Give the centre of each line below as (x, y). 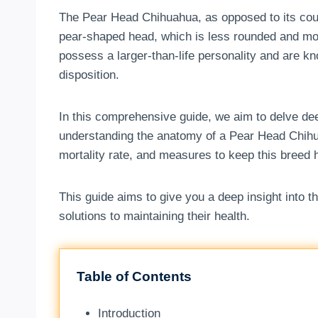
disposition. (89, 75)
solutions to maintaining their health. (154, 216)
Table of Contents (134, 277)
